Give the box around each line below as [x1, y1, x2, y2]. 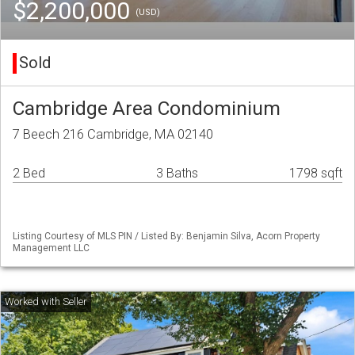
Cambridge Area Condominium [13, 97, 281, 120]
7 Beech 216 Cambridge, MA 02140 [13, 126, 213, 143]
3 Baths [156, 166, 198, 181]
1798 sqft [289, 166, 342, 181]
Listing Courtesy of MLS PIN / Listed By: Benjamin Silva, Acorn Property [13, 231, 320, 242]
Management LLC [13, 242, 90, 254]
